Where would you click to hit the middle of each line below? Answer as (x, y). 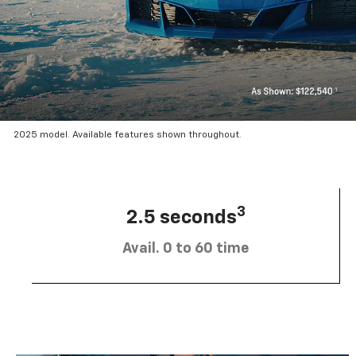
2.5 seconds (181, 217)
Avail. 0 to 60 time (186, 248)
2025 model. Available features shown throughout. (128, 135)
